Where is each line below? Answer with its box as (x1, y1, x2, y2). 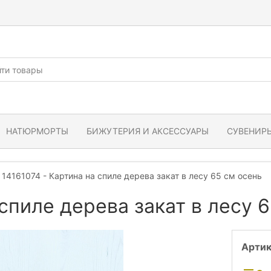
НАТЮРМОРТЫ (6, 126, 68, 137)
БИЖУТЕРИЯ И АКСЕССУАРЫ (87, 126, 209, 137)
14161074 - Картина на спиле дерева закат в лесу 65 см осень (2, 170, 262, 181)
